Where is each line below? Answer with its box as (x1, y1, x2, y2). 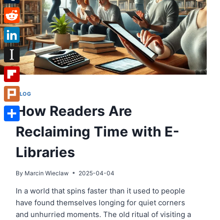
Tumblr (4, 6, 28, 16)
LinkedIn (4, 46, 33, 55)
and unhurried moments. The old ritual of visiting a (16, 209, 191, 219)
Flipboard (4, 85, 37, 94)
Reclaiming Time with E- (16, 123, 179, 140)
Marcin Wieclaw (25, 169, 69, 177)
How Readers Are (16, 102, 132, 119)
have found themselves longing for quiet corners (16, 197, 185, 207)
